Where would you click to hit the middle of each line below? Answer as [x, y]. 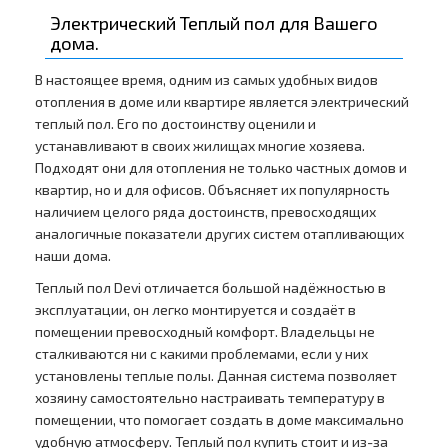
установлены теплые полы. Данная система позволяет [216, 376]
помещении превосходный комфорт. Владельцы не [205, 332]
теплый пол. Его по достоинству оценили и [175, 124]
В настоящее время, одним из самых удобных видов [206, 80]
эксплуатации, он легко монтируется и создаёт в [195, 310]
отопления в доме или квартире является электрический [222, 102]
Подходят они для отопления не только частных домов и [221, 168]
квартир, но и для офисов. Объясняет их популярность [212, 190]
